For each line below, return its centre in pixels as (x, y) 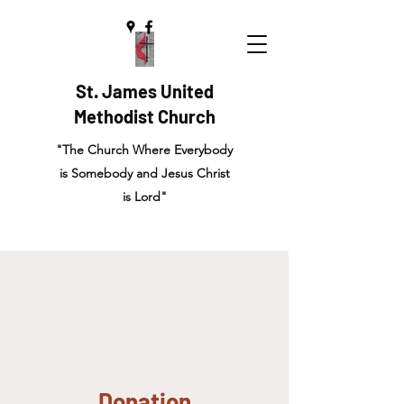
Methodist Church (144, 116)
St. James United (144, 91)
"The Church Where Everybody (144, 150)
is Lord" (144, 197)
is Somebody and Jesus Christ (144, 173)
